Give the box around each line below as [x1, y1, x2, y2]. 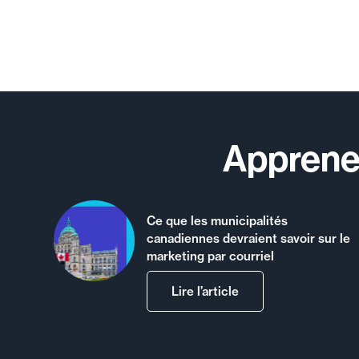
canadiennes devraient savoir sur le [147, 230, 350, 246]
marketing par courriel [147, 248, 274, 264]
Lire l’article [171, 284, 239, 300]
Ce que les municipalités [147, 212, 288, 228]
